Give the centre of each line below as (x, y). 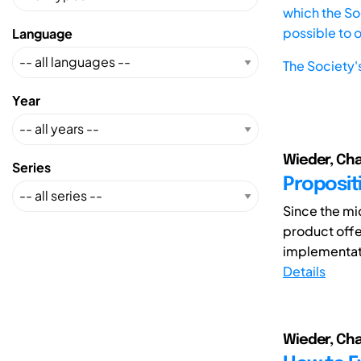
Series (31, 167)
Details (304, 271)
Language (42, 33)
